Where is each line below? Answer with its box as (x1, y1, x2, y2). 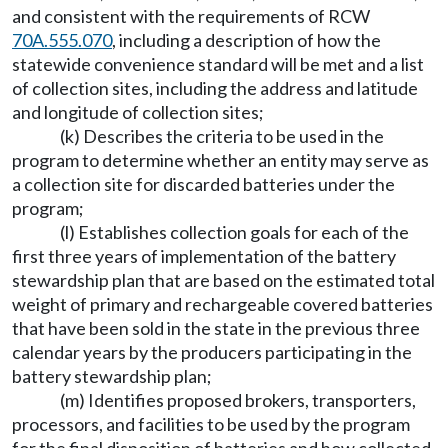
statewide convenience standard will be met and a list (12, 53, 424, 75)
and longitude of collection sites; (12, 101, 264, 123)
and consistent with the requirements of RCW (12, 5, 370, 27)
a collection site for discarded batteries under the (12, 173, 395, 195)
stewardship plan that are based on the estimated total (12, 269, 435, 291)
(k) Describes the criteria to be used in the (60, 125, 384, 147)
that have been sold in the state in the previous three (12, 317, 420, 339)
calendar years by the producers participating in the (12, 341, 412, 363)
